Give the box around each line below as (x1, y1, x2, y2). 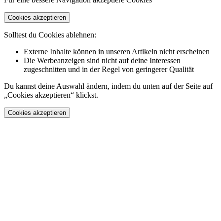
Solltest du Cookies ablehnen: (4, 31, 96, 39)
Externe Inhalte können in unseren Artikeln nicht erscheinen (24, 47, 210, 56)
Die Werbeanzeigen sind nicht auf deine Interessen (24, 56, 181, 65)
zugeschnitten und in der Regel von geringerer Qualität (24, 65, 194, 74)
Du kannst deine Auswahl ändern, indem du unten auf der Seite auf (4, 82, 213, 91)
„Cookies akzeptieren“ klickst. (4, 91, 98, 100)
